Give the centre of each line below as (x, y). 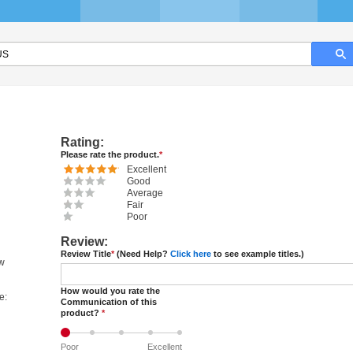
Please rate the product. (110, 154)
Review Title (86, 254)
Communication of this (109, 302)
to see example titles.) (258, 254)
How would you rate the (110, 291)
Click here (191, 254)
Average (145, 193)
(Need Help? (142, 254)
